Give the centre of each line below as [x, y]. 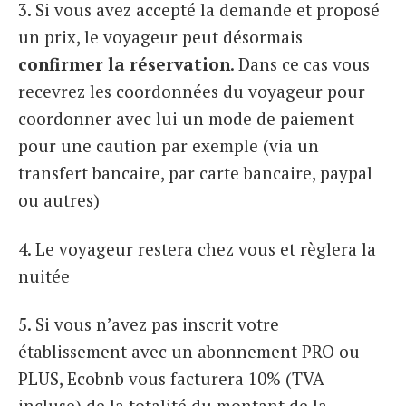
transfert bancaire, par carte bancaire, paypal [195, 172]
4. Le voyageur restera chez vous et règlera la [197, 248]
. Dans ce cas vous [300, 63]
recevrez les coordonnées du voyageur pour [192, 91]
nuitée [44, 275]
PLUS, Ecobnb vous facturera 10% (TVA [171, 379]
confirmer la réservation [124, 63]
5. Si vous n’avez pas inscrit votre [149, 324]
